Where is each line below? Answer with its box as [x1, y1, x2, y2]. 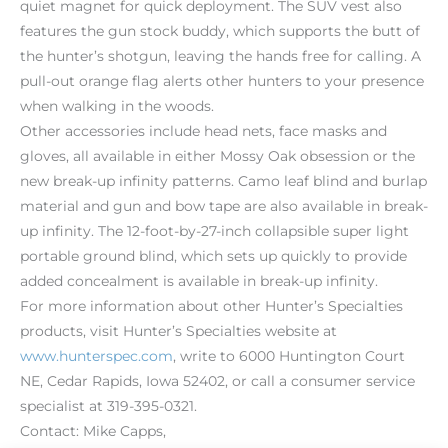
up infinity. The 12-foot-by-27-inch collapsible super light [20, 222, 409, 239]
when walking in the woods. [20, 97, 214, 114]
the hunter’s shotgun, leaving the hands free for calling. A [20, 47, 421, 64]
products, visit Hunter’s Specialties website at [20, 322, 337, 339]
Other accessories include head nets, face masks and [20, 122, 387, 139]
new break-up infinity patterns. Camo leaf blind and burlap [20, 172, 427, 189]
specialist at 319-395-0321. [20, 397, 197, 414]
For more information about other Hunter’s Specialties [20, 297, 403, 314]
